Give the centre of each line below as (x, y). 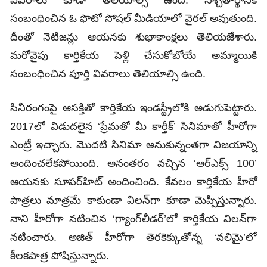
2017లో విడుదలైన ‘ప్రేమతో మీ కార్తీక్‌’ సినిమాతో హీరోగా (133, 127)
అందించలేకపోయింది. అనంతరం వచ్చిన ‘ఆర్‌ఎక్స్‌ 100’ (133, 164)
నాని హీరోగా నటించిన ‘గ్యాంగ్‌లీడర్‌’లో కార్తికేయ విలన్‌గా (133, 219)
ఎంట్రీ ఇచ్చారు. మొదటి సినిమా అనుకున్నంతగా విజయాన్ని (133, 145)
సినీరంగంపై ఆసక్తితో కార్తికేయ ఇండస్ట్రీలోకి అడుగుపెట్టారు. (133, 108)
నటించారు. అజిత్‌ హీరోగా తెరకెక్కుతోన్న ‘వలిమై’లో (133, 237)
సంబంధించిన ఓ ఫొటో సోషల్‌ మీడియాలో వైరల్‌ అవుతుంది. (133, 19)
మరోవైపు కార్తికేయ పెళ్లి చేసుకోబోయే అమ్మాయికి (133, 56)
